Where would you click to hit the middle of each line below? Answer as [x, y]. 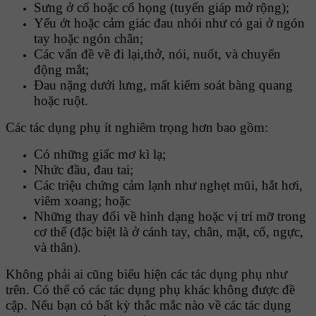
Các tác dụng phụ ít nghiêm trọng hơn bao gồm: [137, 128]
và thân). [57, 248]
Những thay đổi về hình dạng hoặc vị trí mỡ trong [170, 217]
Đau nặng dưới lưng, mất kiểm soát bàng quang [163, 85]
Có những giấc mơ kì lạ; [100, 154]
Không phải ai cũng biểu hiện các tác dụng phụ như [146, 274]
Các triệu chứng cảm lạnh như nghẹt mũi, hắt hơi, [168, 186]
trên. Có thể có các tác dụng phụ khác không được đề [150, 290]
